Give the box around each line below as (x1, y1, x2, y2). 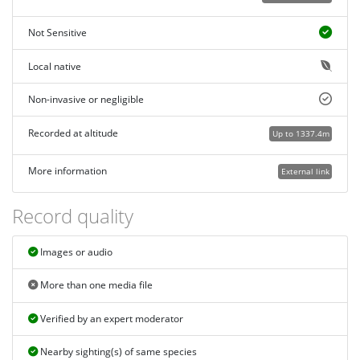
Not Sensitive (27, 26, 87, 40)
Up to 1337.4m (272, 127, 329, 139)
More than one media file (37, 278, 153, 292)
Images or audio (37, 244, 112, 259)
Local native (27, 59, 81, 73)
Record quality (12, 202, 133, 230)
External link (280, 165, 329, 177)
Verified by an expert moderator (37, 311, 183, 325)
